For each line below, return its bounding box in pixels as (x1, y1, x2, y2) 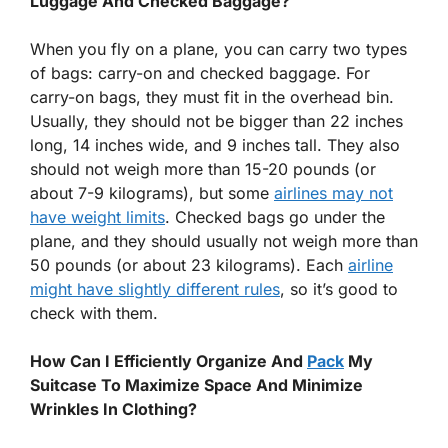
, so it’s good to (280, 279, 398, 300)
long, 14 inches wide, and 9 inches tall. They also (30, 135, 400, 156)
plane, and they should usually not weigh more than (30, 231, 418, 252)
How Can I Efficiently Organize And (30, 351, 307, 372)
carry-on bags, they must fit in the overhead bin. (30, 87, 394, 108)
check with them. (30, 303, 158, 324)
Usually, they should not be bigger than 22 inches (30, 111, 403, 132)
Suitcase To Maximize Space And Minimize (30, 375, 363, 396)
